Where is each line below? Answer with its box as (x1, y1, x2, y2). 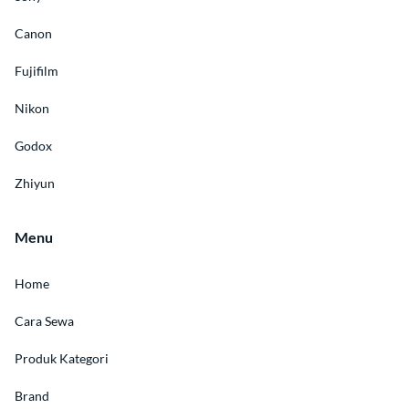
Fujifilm (15, 63, 58, 79)
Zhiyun (15, 175, 55, 192)
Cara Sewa (15, 313, 74, 330)
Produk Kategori (15, 351, 109, 367)
